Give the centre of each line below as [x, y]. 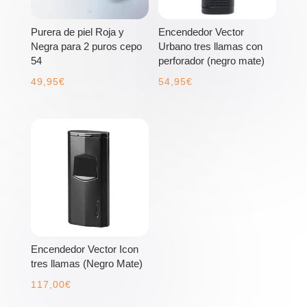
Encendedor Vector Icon [84, 249]
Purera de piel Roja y [77, 32]
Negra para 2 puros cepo [86, 46]
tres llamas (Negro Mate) [86, 263]
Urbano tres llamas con [211, 46]
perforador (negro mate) [212, 60]
